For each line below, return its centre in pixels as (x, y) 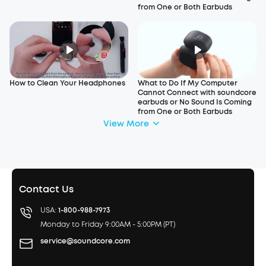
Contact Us (46, 189)
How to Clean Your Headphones (67, 83)
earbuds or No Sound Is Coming (195, 102)
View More (126, 123)
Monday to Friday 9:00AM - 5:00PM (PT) (108, 224)
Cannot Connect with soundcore (197, 93)
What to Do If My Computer (188, 83)
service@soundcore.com (85, 241)
